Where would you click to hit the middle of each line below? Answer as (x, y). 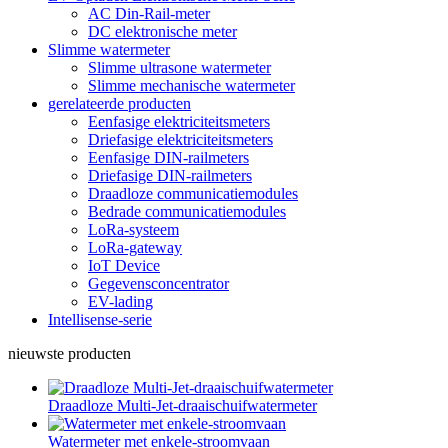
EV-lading (120, 301)
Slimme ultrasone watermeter (179, 67)
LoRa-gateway (135, 247)
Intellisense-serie (100, 319)
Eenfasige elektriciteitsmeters (179, 121)
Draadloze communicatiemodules (193, 193)
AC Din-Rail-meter (149, 13)
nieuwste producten (69, 353)
